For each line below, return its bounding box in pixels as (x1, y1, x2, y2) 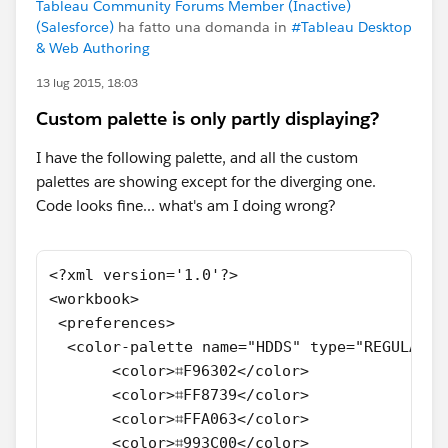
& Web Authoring (36, 39, 150, 57)
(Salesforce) (36, 18, 114, 36)
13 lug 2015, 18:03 (36, 74, 138, 91)
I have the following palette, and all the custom (36, 148, 358, 167)
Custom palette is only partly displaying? (36, 107, 379, 130)
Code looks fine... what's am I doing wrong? (36, 196, 336, 215)
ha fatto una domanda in (114, 18, 291, 36)
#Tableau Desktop (291, 18, 412, 36)
